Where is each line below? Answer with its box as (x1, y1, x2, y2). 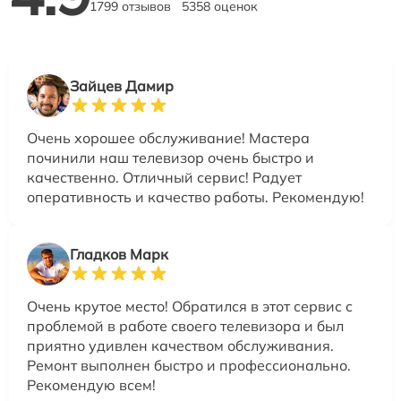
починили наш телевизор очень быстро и (27, 149, 314, 167)
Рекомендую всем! (27, 376, 156, 395)
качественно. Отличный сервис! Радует (27, 168, 302, 187)
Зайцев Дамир (70, 77, 174, 96)
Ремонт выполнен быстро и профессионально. (27, 356, 351, 375)
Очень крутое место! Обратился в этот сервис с (27, 297, 353, 316)
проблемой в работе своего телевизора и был (27, 317, 344, 336)
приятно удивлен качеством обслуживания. (27, 337, 334, 355)
